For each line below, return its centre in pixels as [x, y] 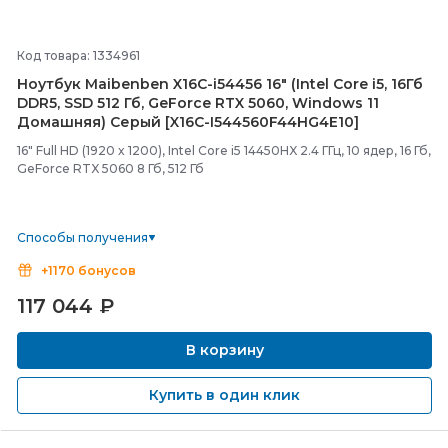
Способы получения [82, 237]
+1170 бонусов [88, 270]
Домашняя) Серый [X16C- [113, 122]
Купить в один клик [224, 395]
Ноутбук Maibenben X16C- [115, 84]
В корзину [224, 350]
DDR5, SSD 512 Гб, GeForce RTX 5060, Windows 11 [198, 103]
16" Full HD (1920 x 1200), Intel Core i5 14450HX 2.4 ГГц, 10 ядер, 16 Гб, [224, 150]
